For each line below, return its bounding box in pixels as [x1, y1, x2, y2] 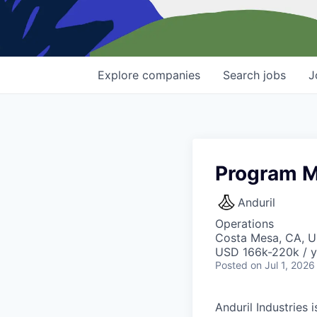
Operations [215, 217, 274, 231]
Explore [98, 68, 142, 83]
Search [223, 68, 263, 83]
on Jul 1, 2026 [250, 259, 315, 272]
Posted [215, 259, 248, 272]
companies [142, 68, 200, 83]
